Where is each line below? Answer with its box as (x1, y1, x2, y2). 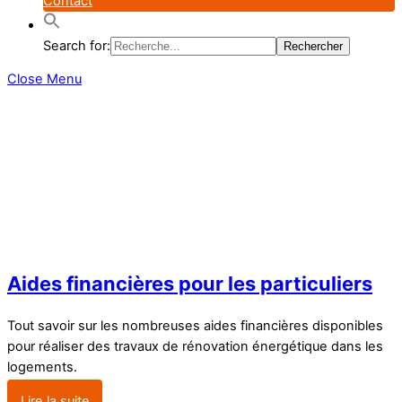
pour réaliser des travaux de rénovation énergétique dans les (7, 337, 383, 354)
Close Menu (7, 71, 82, 88)
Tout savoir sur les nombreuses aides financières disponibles (7, 317, 383, 334)
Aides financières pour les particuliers (7, 271, 372, 295)
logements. (7, 358, 77, 375)
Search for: (43, 37, 110, 54)
